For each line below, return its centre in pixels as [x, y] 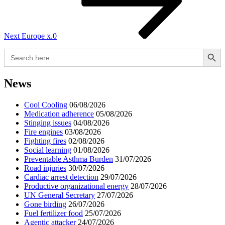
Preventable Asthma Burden [69, 159]
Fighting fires [45, 141]
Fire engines [43, 132]
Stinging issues [48, 123]
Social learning [48, 150]
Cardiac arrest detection [61, 177]
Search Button [212, 48]
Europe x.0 [39, 36]
